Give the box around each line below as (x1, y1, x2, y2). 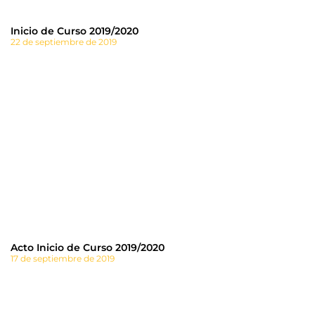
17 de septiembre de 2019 (11, 253, 115, 264)
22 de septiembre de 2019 (11, 37, 117, 48)
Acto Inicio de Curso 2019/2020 (11, 241, 165, 255)
